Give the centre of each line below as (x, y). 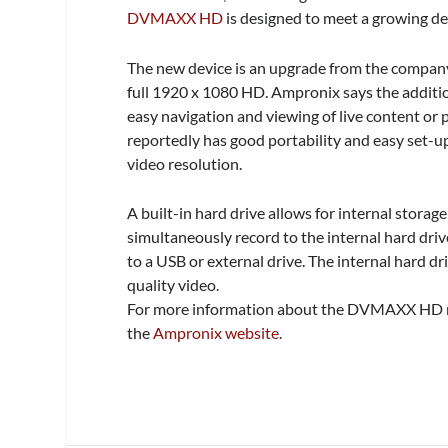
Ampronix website (216, 333)
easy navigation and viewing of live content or (284, 115)
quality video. (173, 285)
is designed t (267, 18)
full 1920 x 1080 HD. (199, 91)
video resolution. (185, 163)
